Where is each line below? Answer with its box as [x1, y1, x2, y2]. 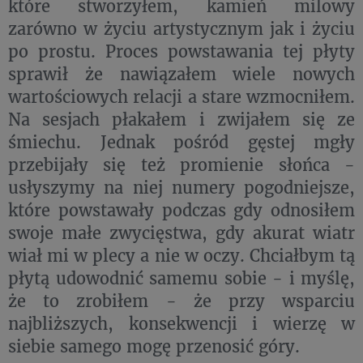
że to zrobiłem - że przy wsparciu [8, 290, 355, 311]
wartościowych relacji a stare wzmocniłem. [8, 86, 355, 107]
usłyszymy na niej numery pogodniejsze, [8, 177, 355, 198]
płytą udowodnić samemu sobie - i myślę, [8, 267, 355, 288]
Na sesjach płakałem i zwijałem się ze [8, 109, 355, 130]
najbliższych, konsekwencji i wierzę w [8, 313, 355, 334]
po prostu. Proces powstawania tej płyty [8, 41, 355, 62]
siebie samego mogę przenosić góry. [8, 335, 300, 357]
